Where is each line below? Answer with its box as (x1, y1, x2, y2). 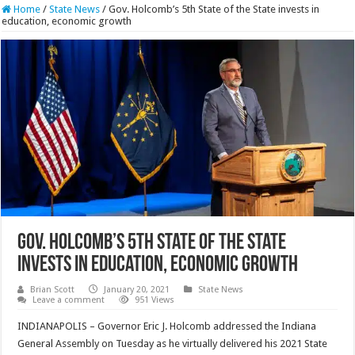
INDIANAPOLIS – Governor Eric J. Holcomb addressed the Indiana (17, 319, 317, 332)
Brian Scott (30, 284, 75, 295)
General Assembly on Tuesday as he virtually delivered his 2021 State (17, 337, 328, 349)
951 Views (135, 294, 175, 305)
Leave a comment (32, 294, 105, 305)
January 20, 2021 (104, 284, 170, 295)
